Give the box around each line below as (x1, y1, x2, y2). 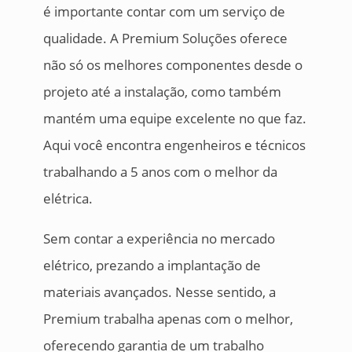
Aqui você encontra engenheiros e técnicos (42, 136, 306, 155)
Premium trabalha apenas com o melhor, (42, 310, 293, 328)
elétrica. (42, 189, 93, 208)
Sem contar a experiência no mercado (42, 229, 275, 248)
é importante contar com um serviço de (42, 2, 285, 21)
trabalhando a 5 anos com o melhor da (42, 163, 277, 181)
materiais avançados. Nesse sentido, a (42, 283, 276, 302)
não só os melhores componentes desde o (42, 56, 302, 75)
